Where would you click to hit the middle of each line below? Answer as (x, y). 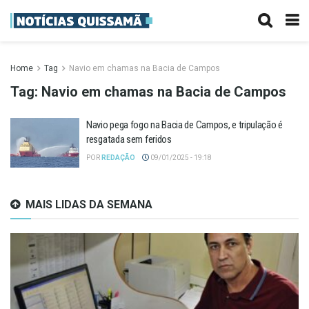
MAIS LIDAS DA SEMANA (89, 204)
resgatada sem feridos (129, 139)
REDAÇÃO (118, 158)
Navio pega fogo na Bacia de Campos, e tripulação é (185, 125)
